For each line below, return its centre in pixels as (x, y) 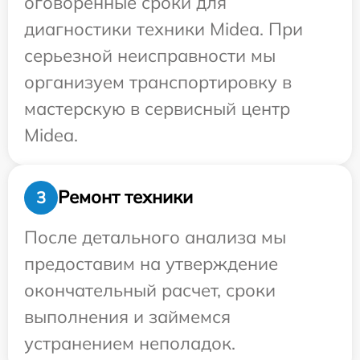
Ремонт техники (125, 197)
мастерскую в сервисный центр (157, 108)
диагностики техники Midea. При (164, 29)
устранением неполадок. (130, 343)
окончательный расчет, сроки (150, 290)
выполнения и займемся (127, 316)
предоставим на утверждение (151, 263)
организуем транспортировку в (158, 82)
